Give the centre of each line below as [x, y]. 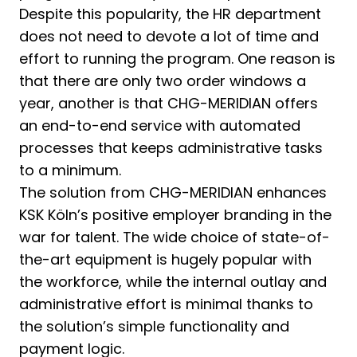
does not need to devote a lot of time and [169, 36]
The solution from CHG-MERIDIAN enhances [173, 192]
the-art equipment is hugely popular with [165, 259]
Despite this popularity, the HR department [170, 14]
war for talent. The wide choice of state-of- [175, 237]
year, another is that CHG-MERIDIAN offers [169, 103]
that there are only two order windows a [163, 81]
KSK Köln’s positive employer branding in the [175, 215]
